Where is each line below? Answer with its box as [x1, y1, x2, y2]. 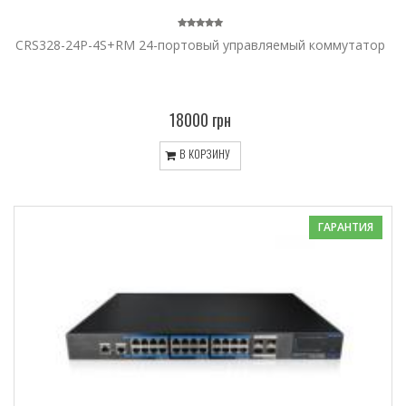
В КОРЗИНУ [176, 145, 231, 163]
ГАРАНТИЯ [318, 218, 373, 235]
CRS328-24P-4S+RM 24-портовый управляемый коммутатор [15, 35, 385, 53]
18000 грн [169, 107, 232, 131]
